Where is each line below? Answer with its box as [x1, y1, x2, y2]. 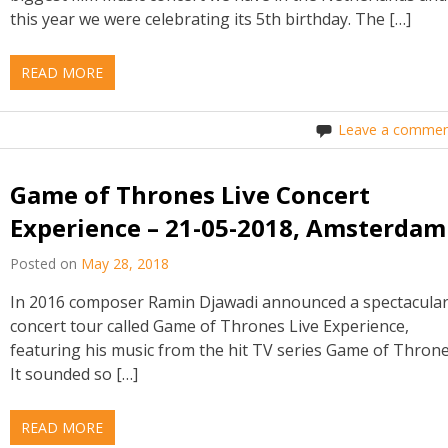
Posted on [10, 254, 82, 274]
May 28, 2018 [81, 254, 170, 274]
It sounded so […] [10, 363, 139, 386]
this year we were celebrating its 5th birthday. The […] [10, 7, 412, 30]
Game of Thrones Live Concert [10, 177, 371, 211]
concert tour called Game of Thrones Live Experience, [10, 315, 410, 338]
